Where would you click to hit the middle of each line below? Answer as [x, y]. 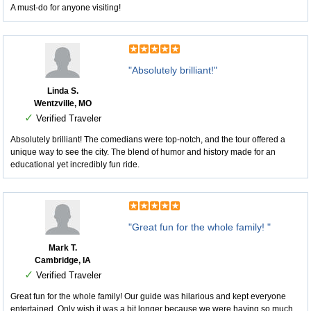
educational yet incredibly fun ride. [75, 165]
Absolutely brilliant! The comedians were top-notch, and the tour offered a [148, 140]
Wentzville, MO [62, 103]
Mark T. [62, 248]
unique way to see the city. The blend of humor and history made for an [143, 152]
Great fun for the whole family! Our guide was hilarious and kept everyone [148, 296]
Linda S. [62, 91]
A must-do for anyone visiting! [66, 8]
